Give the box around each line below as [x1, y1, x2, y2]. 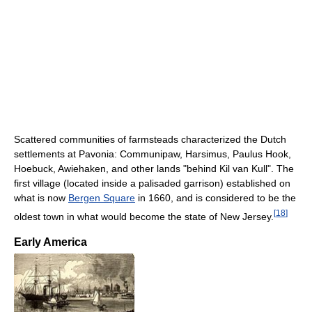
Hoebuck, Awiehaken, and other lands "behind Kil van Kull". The [14, 163, 294, 175]
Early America [14, 235, 87, 248]
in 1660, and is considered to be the [135, 192, 296, 204]
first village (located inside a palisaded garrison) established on [14, 178, 290, 189]
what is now [14, 192, 68, 204]
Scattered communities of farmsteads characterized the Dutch [14, 134, 286, 146]
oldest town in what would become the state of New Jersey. [14, 210, 274, 222]
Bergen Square [68, 192, 135, 204]
